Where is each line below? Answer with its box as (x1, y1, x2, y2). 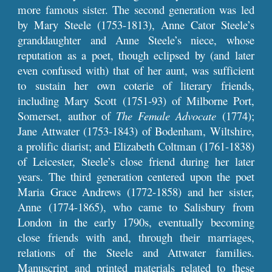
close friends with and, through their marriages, (18, 229, 254, 245)
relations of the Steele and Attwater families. (18, 245, 254, 260)
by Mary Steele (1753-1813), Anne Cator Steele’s (18, 17, 254, 32)
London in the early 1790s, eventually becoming (18, 214, 254, 229)
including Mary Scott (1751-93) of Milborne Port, (18, 93, 254, 108)
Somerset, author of (18, 108, 116, 123)
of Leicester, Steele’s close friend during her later (18, 154, 254, 169)
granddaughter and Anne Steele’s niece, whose (18, 32, 254, 47)
